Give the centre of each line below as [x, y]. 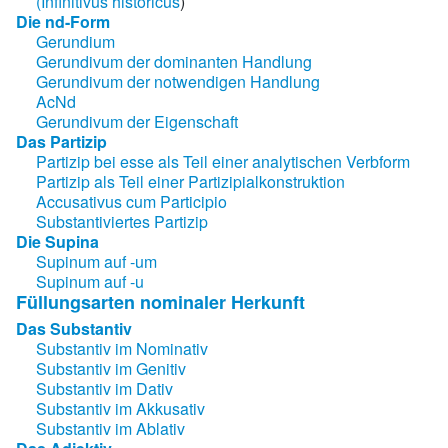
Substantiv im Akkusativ [120, 408]
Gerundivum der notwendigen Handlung [178, 81]
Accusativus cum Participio [131, 201]
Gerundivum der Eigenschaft [137, 121]
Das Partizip [61, 141]
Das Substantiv [74, 328]
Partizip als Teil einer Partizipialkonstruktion [190, 181]
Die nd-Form [63, 21]
